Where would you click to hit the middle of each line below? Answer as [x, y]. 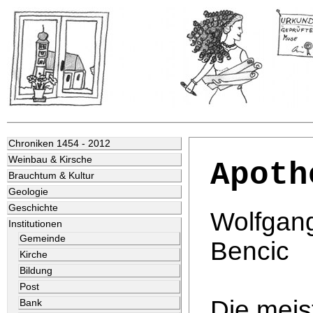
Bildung [36, 271]
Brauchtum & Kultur [51, 176]
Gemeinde [42, 239]
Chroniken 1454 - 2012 [59, 144]
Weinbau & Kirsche [50, 160]
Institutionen [35, 224]
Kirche [33, 255]
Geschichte [33, 208]
